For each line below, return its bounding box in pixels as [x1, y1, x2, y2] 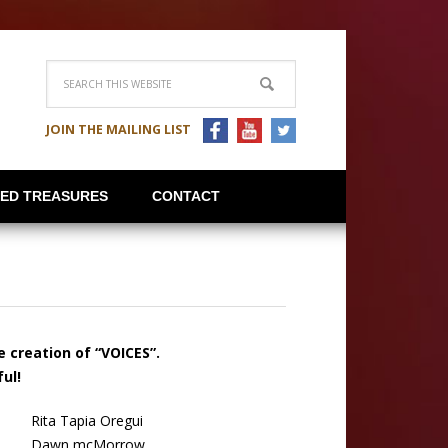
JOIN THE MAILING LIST [46, 121, 191, 138]
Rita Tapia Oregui [31, 411, 143, 430]
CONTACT [152, 188, 220, 204]
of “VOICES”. [74, 343, 168, 362]
